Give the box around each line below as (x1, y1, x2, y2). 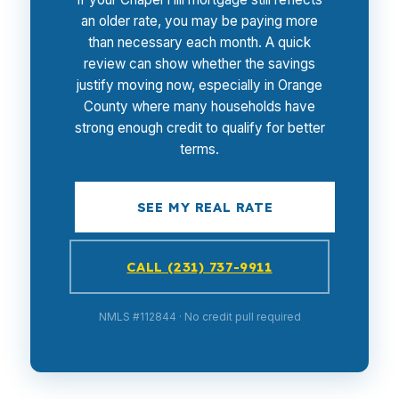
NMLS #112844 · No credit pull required (98, 310, 301, 323)
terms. (180, 141, 219, 158)
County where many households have (84, 98, 315, 115)
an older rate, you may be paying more (81, 12, 318, 29)
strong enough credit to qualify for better (74, 119, 325, 136)
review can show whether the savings (84, 55, 315, 72)
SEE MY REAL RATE (136, 199, 273, 216)
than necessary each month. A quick (88, 34, 311, 51)
